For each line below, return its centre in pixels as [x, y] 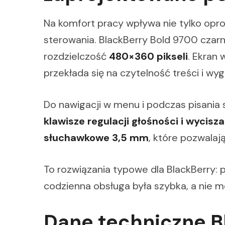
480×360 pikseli [148, 56]
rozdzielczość [76, 56]
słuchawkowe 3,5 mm [96, 137]
